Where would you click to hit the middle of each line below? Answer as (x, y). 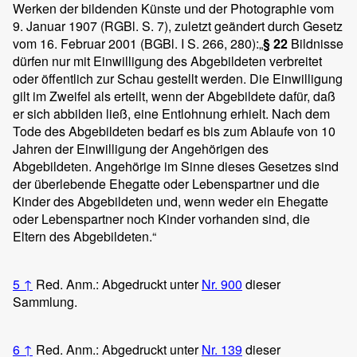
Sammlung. (45, 301)
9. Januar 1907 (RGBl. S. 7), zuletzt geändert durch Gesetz (178, 25)
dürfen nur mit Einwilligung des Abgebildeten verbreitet (167, 61)
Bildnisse (317, 43)
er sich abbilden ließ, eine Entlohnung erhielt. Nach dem (171, 113)
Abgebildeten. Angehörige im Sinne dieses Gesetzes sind (176, 166)
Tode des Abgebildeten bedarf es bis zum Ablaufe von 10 (174, 131)
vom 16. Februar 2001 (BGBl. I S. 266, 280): (136, 43)
